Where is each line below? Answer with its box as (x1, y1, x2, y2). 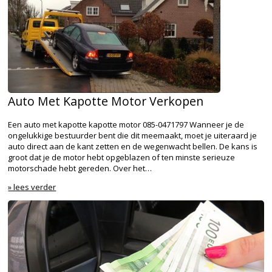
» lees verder (8, 182, 56, 193)
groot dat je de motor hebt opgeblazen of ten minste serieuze (8, 152, 236, 163)
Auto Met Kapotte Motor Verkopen (8, 92, 204, 109)
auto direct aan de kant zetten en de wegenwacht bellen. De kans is (8, 141, 258, 152)
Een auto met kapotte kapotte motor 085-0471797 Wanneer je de (8, 119, 245, 131)
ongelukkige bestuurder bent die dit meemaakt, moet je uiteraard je (8, 130, 257, 141)
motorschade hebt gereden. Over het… (8, 163, 152, 174)
